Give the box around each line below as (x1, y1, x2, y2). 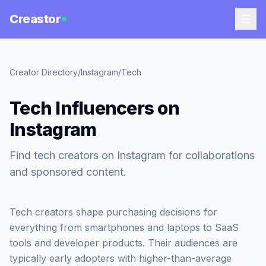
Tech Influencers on (9, 97, 179, 119)
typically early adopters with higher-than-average (9, 252, 232, 264)
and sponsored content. (9, 166, 126, 178)
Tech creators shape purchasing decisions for (9, 206, 217, 218)
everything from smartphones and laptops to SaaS (9, 221, 239, 233)
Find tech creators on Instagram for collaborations (9, 149, 255, 161)
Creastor (9, 12, 61, 26)
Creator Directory (9, 67, 78, 77)
